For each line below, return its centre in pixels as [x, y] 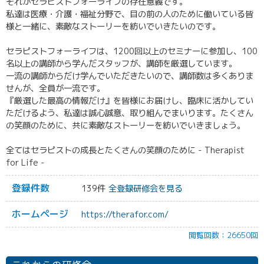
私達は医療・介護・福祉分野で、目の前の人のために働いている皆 [130, 14]
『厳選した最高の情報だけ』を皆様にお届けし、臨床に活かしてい [130, 101]
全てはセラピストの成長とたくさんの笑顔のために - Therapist [125, 150]
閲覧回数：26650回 [223, 235]
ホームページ [40, 214]
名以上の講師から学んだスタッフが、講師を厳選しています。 [121, 64]
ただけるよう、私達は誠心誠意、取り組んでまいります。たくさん [130, 113]
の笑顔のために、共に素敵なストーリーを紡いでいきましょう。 [126, 126]
